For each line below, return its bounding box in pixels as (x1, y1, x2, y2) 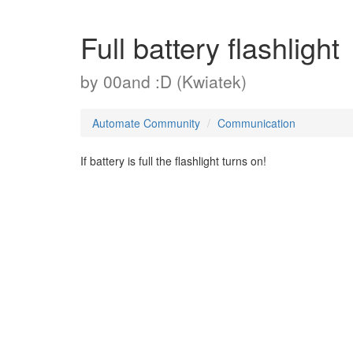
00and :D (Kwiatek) (103, 69, 247, 93)
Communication (217, 115, 295, 131)
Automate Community (92, 115, 200, 131)
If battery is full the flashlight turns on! (80, 153, 266, 169)
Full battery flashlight (80, 27, 340, 67)
